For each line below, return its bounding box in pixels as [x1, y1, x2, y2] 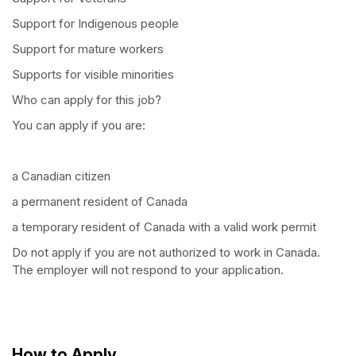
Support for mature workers [12, 41, 164, 57]
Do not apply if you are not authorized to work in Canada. [12, 245, 320, 261]
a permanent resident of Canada [12, 194, 188, 210]
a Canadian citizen [12, 168, 110, 184]
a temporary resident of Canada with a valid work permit [12, 219, 316, 235]
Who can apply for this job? [12, 92, 161, 108]
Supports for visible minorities [12, 67, 174, 83]
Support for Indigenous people [12, 16, 179, 32]
